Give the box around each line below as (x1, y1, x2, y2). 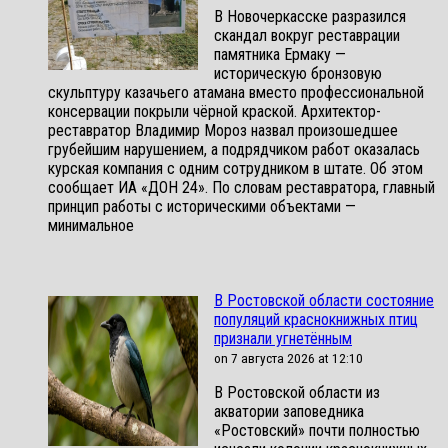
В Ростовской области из (214, 382, 380, 402)
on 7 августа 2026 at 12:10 (214, 350, 363, 366)
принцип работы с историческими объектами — (48, 196, 356, 216)
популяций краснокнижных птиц (214, 309, 418, 329)
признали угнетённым (214, 328, 352, 348)
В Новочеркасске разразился (214, 6, 406, 26)
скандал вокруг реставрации (214, 25, 400, 45)
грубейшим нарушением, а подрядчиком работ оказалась (48, 139, 420, 159)
